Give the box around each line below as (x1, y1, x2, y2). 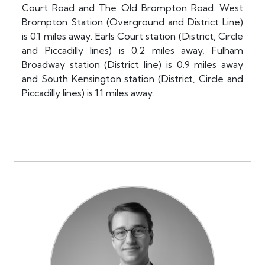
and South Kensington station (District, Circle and (22, 73, 243, 85)
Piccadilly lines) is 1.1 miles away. (22, 87, 154, 99)
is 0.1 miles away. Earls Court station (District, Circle (22, 30, 243, 43)
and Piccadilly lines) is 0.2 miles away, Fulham (22, 44, 243, 57)
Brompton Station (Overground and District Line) (22, 16, 243, 28)
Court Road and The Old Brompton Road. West (22, 2, 243, 14)
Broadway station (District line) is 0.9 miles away (22, 59, 243, 71)
